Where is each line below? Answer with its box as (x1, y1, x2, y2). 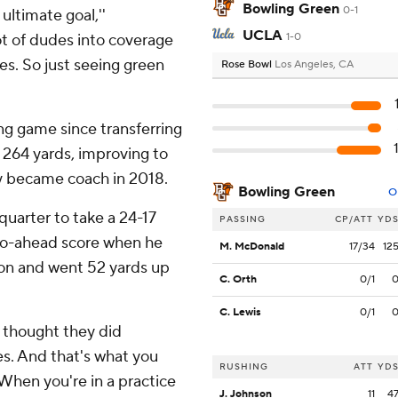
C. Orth (219, 273, 257, 287)
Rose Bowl (221, 58, 275, 72)
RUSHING (219, 361, 268, 373)
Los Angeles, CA (275, 58, 354, 72)
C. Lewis (219, 306, 261, 320)
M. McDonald (219, 240, 284, 254)
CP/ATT (335, 213, 373, 226)
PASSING (219, 213, 266, 226)
